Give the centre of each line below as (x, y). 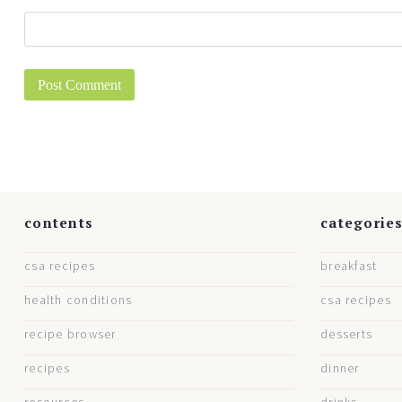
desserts (347, 334)
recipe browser (70, 334)
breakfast (349, 266)
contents (59, 222)
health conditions (79, 300)
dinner (340, 368)
